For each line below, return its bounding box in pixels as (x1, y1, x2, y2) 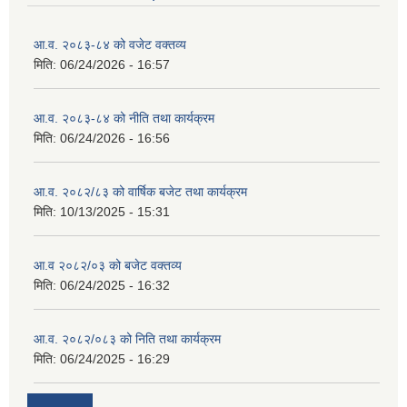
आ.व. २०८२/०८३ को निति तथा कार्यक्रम (34, 332, 221, 347)
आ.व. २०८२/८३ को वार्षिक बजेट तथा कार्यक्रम (34, 184, 247, 200)
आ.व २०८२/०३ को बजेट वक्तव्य (34, 258, 182, 273)
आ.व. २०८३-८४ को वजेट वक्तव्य (34, 37, 186, 53)
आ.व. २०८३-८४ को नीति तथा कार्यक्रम (34, 111, 214, 126)
